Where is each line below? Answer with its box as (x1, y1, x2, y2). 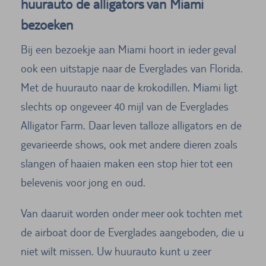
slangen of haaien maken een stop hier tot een (21, 156, 233, 170)
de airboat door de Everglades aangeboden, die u (21, 225, 244, 239)
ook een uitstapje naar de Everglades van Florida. (21, 61, 243, 75)
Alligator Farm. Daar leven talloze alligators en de (21, 118, 242, 132)
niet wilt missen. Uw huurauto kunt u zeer (21, 244, 211, 258)
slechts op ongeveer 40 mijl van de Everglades (21, 99, 229, 113)
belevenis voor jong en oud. (21, 175, 145, 189)
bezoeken (21, 16, 73, 33)
